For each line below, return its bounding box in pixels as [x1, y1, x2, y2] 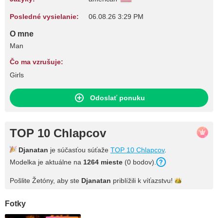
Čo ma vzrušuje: [10, 58, 63, 66]
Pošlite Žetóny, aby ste [10, 177, 81, 184]
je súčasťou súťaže [48, 146, 110, 154]
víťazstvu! [143, 177, 173, 184]
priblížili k [111, 177, 143, 184]
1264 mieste [83, 158, 123, 166]
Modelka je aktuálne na [10, 158, 83, 166]
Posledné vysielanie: [10, 13, 79, 20]
